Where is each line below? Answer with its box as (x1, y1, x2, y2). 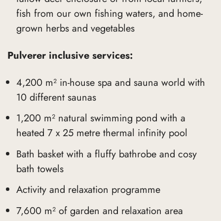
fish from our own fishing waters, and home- (16, 6, 203, 21)
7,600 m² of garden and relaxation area (16, 203, 183, 218)
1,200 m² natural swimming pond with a (16, 111, 185, 126)
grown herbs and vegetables (16, 21, 135, 36)
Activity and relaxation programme (16, 183, 160, 197)
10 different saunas (16, 90, 96, 105)
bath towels (16, 161, 64, 176)
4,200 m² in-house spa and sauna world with (16, 75, 205, 90)
